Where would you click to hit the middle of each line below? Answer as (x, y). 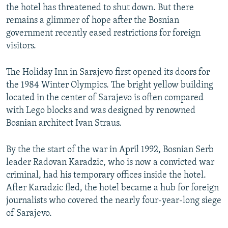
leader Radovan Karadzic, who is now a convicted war (110, 163)
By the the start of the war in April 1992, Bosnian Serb (110, 150)
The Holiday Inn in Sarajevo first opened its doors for (108, 73)
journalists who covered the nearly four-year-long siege (114, 201)
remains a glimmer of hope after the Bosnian (93, 21)
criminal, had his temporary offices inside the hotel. (106, 176)
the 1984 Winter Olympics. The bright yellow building (110, 85)
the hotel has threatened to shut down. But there (100, 8)
